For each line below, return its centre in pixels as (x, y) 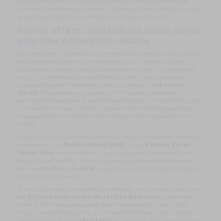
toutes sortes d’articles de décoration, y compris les (88, 85)
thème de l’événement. (50, 176)
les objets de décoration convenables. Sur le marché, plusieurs (103, 61)
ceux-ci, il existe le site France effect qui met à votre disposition (104, 77)
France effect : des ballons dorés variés (110, 31)
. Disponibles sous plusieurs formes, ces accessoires (107, 93)
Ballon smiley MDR (95, 145)
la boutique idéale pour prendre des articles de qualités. (93, 17)
